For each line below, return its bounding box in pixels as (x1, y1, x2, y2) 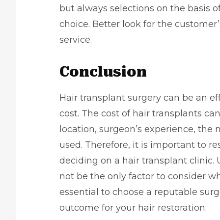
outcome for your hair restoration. (59, 202, 207, 213)
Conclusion (59, 64, 150, 80)
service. (59, 34, 92, 45)
